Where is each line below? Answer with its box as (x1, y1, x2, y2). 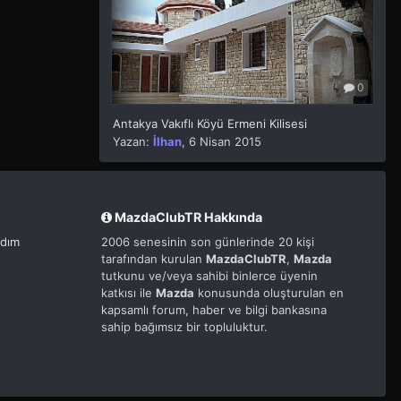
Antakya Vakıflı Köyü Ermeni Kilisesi (113, 115, 307, 131)
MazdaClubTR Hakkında (112, 209, 262, 225)
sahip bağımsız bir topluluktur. (101, 320, 268, 335)
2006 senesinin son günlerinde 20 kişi (101, 235, 314, 250)
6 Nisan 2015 (189, 133, 261, 149)
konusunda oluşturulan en (194, 286, 344, 301)
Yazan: (113, 133, 153, 149)
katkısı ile (101, 286, 156, 301)
